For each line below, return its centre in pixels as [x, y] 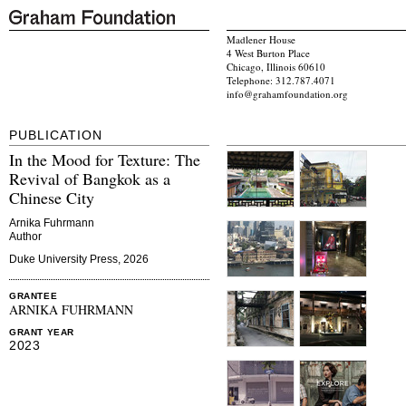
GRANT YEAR [42, 333]
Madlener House [261, 40]
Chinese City [52, 198]
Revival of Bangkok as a [90, 179]
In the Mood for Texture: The [105, 160]
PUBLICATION [56, 135]
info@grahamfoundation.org [287, 94]
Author [25, 237]
